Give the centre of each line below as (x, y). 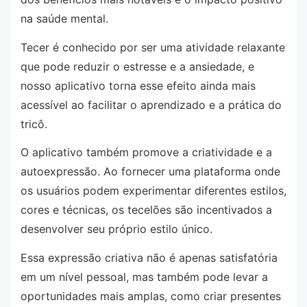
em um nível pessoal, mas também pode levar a (144, 277)
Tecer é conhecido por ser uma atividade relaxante (153, 47)
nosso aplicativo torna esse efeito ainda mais (138, 85)
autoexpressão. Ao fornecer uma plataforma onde (150, 172)
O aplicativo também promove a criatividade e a (146, 152)
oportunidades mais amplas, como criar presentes (151, 296)
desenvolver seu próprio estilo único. (116, 229)
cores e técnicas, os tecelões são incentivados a (146, 210)
